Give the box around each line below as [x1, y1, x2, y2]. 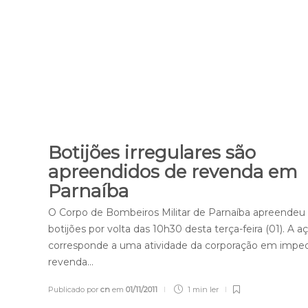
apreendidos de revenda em [48, 160, 298, 183]
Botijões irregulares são [48, 141, 256, 164]
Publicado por [48, 284, 101, 294]
